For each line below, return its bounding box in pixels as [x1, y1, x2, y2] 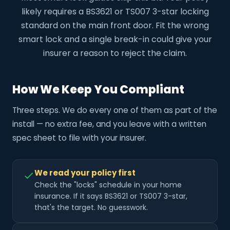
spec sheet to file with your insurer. [12, 132, 146, 144]
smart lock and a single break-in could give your [18, 33, 212, 46]
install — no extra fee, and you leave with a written [12, 119, 206, 130]
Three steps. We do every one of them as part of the [12, 105, 217, 116]
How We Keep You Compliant [12, 82, 184, 98]
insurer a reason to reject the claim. [43, 47, 187, 60]
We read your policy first [34, 167, 136, 179]
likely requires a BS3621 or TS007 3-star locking [21, 6, 209, 18]
